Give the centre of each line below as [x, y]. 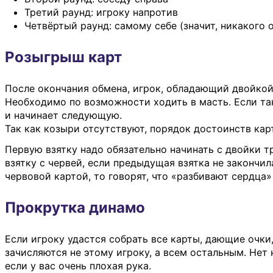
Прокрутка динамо [75, 207]
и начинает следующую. [63, 115]
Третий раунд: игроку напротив [101, 12]
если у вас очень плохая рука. [78, 265]
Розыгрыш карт [63, 57]
